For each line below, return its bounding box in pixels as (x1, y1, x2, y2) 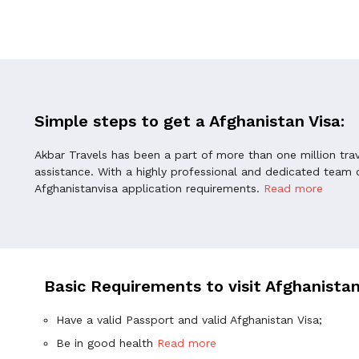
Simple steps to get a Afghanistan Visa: (34, 111, 345, 131)
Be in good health (55, 337, 157, 350)
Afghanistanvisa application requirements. (34, 182, 264, 196)
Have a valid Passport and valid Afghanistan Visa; (55, 313, 322, 327)
